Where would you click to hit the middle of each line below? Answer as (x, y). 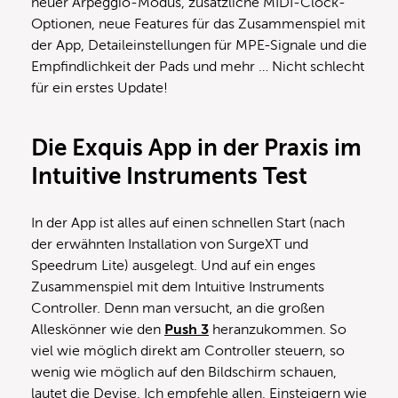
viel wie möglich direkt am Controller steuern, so (188, 351)
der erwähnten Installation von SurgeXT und (170, 245)
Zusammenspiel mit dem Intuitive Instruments (178, 287)
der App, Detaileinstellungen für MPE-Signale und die (199, 46)
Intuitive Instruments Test (169, 177)
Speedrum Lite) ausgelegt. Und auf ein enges (173, 266)
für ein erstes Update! (99, 88)
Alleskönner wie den (98, 330)
